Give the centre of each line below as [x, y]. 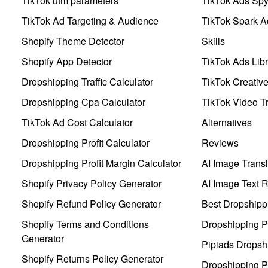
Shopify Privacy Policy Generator [92, 183]
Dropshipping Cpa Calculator [83, 102]
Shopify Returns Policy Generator [92, 258]
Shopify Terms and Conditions [85, 224]
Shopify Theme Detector [73, 41]
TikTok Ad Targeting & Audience [90, 20]
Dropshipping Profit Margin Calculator [101, 163]
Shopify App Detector [67, 61]
